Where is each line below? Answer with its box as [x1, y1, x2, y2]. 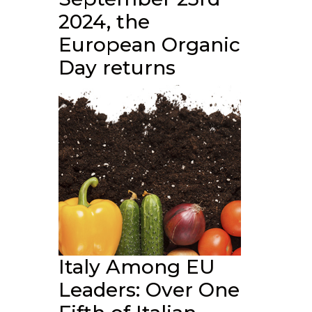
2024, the [58, 9, 150, 33]
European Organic [58, 32, 240, 56]
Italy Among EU [58, 255, 215, 279]
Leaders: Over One [58, 278, 240, 302]
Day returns [58, 55, 175, 79]
